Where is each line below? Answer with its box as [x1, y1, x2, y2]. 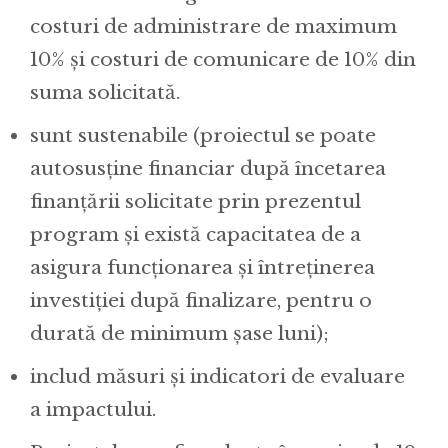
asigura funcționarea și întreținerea [30, 255, 375, 279]
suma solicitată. [30, 80, 180, 104]
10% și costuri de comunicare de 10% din [30, 47, 416, 71]
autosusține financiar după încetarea [30, 156, 386, 180]
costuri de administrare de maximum [30, 14, 397, 38]
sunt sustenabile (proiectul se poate [30, 123, 376, 147]
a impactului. [30, 397, 156, 421]
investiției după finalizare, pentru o [30, 288, 372, 312]
